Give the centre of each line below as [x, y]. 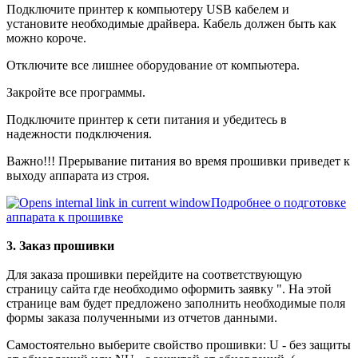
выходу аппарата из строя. [78, 175]
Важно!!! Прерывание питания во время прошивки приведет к [178, 161]
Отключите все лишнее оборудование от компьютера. [153, 65]
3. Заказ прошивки [60, 245]
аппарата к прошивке [65, 217]
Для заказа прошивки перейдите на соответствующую [154, 274]
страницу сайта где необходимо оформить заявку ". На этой [169, 288]
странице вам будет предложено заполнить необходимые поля [176, 303]
